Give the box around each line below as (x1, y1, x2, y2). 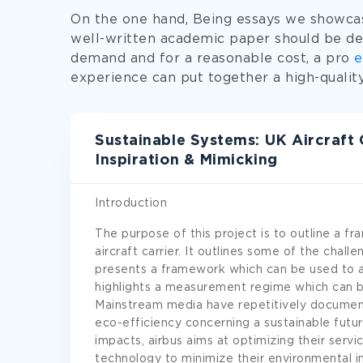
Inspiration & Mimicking (95, 154, 278, 167)
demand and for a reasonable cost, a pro (70, 53, 354, 65)
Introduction (95, 199, 167, 208)
